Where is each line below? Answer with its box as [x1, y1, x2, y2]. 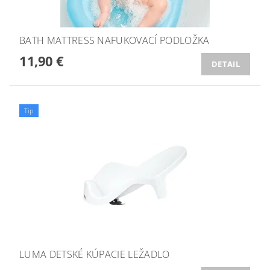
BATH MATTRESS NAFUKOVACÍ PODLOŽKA [19, 33, 210, 47]
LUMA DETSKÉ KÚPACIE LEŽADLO [19, 247, 170, 261]
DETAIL [212, 58, 240, 70]
